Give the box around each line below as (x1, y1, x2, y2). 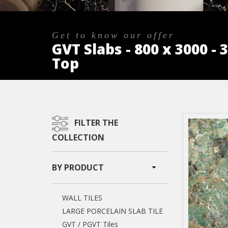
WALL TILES (62, 193, 102, 203)
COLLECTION (52, 132, 104, 143)
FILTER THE (74, 117, 118, 129)
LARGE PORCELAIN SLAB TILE (62, 206, 163, 216)
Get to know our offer (52, 30, 175, 40)
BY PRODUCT (52, 162, 104, 173)
